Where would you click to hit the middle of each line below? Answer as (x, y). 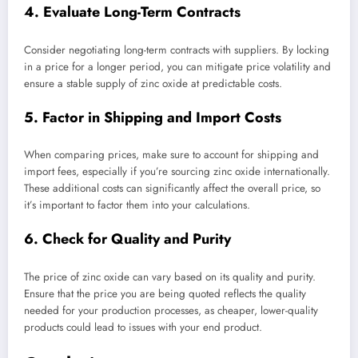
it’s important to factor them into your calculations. (137, 205)
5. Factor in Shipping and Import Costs (153, 117)
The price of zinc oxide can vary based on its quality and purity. (170, 276)
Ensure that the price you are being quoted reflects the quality (165, 293)
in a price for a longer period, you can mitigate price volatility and (177, 66)
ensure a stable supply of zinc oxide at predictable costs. (153, 83)
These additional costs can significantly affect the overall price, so (172, 189)
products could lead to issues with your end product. (143, 327)
